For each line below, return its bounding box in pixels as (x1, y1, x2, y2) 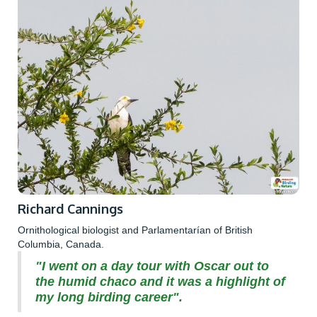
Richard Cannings (18, 201, 123, 217)
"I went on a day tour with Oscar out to (35, 259, 269, 274)
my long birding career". (35, 290, 183, 305)
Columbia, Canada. (18, 238, 104, 250)
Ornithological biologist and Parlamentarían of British (18, 224, 253, 236)
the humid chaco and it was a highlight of (35, 275, 285, 289)
